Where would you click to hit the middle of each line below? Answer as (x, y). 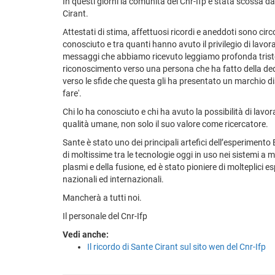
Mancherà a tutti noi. (102, 197)
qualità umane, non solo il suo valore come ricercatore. (165, 124)
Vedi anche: (86, 234)
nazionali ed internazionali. (113, 179)
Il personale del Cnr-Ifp (105, 216)
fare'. (72, 93)
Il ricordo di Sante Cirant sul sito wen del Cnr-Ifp (176, 246)
